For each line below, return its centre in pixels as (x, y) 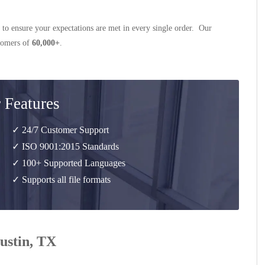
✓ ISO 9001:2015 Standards (65, 146)
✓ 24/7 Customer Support (60, 130)
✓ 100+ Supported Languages (69, 163)
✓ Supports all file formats (61, 180)
